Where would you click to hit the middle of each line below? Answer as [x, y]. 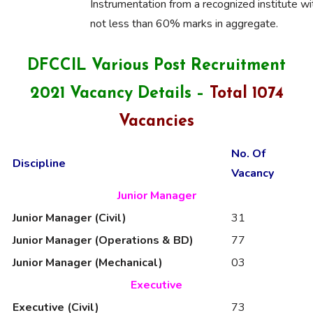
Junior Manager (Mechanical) [88, 263]
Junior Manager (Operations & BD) [103, 240]
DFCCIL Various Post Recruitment [156, 66]
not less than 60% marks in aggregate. [184, 24]
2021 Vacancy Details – [119, 94]
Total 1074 [246, 94]
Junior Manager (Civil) [70, 218]
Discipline [39, 163]
